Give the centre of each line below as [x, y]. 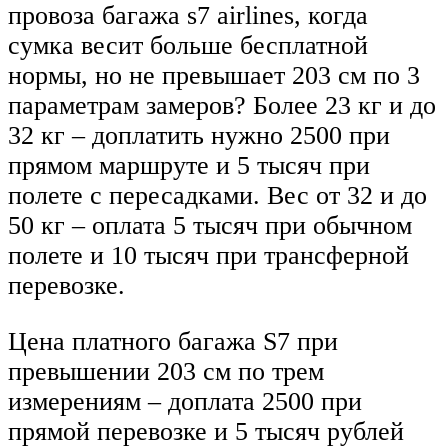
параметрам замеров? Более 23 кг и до [222, 106]
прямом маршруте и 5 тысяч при [189, 166]
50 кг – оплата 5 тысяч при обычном [210, 226]
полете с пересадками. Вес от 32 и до [217, 196]
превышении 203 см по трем [166, 371]
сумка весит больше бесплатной [188, 46]
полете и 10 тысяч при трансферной [208, 256]
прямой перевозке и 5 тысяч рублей [206, 431]
